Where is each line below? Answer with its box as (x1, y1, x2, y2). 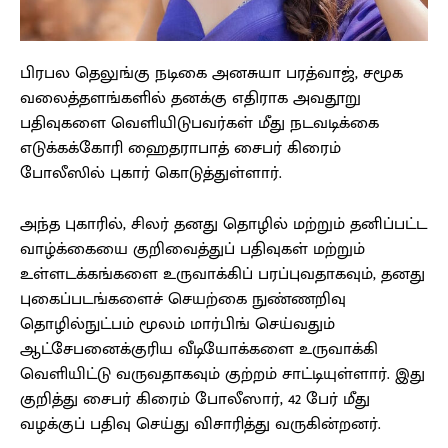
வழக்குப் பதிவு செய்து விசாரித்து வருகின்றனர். (20, 410, 381, 439)
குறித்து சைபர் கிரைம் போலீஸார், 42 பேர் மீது (20, 385, 370, 414)
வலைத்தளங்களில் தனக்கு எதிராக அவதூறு (20, 84, 361, 113)
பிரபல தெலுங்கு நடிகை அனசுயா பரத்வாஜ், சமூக (20, 59, 403, 88)
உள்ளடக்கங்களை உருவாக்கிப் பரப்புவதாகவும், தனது (20, 260, 425, 289)
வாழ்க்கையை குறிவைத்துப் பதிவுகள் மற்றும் (20, 235, 365, 264)
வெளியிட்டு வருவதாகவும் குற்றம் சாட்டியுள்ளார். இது (20, 360, 425, 389)
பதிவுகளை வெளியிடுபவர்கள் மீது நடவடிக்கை (20, 109, 379, 138)
